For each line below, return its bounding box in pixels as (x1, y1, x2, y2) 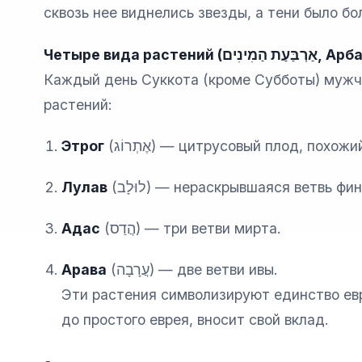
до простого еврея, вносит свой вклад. (61, 311, 330, 329)
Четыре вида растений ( (43, 45, 222, 63)
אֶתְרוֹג (114, 137, 152, 154)
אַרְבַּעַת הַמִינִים (221, 45, 318, 63)
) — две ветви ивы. (149, 261, 279, 279)
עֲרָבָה (116, 261, 150, 279)
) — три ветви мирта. (136, 219, 282, 237)
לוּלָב (117, 178, 147, 196)
